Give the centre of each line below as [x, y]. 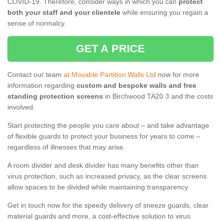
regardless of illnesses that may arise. [66, 147]
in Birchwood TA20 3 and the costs [158, 96]
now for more [178, 75]
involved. [21, 107]
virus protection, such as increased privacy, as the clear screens [107, 176]
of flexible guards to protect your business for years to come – [104, 136]
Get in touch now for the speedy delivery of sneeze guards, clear [108, 205]
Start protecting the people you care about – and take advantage [108, 126]
